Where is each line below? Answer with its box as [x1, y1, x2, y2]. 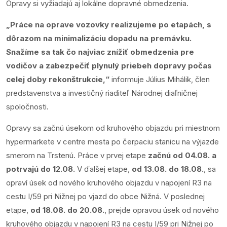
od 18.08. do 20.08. [30, 205, 104, 215]
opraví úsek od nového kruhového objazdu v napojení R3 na [6, 177, 212, 187]
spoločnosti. [6, 101, 49, 111]
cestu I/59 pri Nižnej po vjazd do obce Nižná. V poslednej [6, 191, 205, 201]
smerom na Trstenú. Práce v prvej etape [6, 150, 148, 160]
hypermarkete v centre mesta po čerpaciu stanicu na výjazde [6, 136, 219, 146]
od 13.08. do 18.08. [132, 164, 204, 174]
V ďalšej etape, [75, 164, 132, 174]
